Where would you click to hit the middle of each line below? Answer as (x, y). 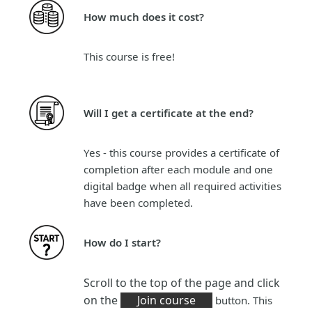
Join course (162, 300)
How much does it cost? (144, 16)
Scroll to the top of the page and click (182, 282)
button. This (242, 300)
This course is (118, 56)
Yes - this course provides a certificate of (181, 152)
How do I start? (122, 242)
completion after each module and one (178, 169)
